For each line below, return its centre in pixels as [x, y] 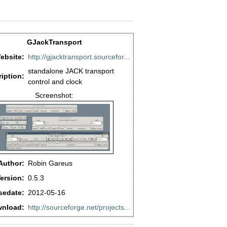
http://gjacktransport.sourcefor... [79, 56]
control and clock [55, 81]
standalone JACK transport [71, 71]
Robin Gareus [50, 163]
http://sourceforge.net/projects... [79, 207]
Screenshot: [54, 95]
